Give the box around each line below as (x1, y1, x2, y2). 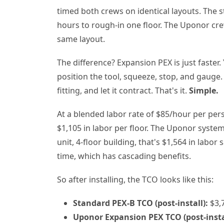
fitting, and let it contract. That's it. (57, 84, 189, 96)
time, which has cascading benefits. (57, 150, 191, 161)
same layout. (57, 33, 105, 44)
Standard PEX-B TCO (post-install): (73, 197, 208, 209)
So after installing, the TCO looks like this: (57, 174, 213, 185)
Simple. (189, 84, 218, 96)
